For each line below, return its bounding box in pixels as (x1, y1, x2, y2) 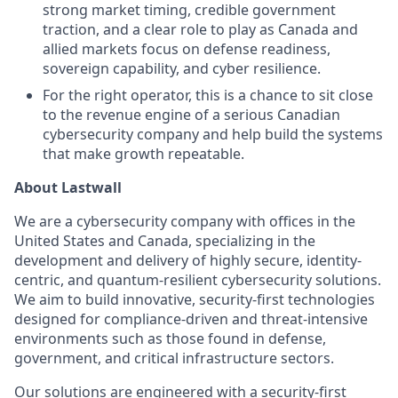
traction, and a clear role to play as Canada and (43, 20, 358, 39)
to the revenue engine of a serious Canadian (43, 105, 340, 124)
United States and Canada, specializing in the (14, 231, 315, 251)
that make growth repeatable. (43, 144, 244, 163)
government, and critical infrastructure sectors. (14, 348, 334, 368)
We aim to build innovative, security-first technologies (14, 290, 375, 309)
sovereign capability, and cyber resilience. (43, 59, 321, 78)
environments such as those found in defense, (14, 329, 326, 348)
